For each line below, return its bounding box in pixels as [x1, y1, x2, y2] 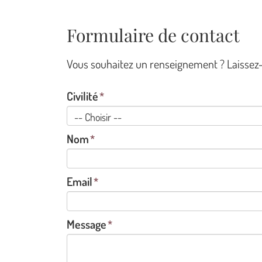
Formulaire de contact [67, 23, 240, 47]
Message [67, 216, 106, 232]
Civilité [67, 88, 98, 104]
